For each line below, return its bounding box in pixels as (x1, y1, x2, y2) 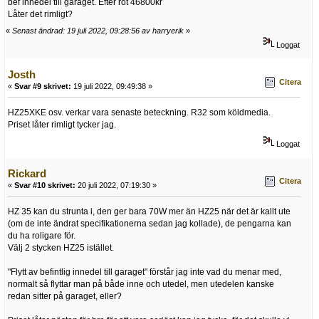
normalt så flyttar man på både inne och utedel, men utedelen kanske (8, 278, 274, 289)
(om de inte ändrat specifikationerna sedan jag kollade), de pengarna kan (8, 218, 291, 229)
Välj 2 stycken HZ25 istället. (8, 242, 114, 253)
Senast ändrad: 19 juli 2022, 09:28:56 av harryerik (12, 26, 184, 35)
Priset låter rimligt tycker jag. (8, 119, 116, 130)
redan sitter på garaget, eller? (8, 291, 122, 301)
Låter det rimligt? (8, 9, 73, 19)
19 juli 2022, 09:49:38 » (71, 81, 152, 90)
